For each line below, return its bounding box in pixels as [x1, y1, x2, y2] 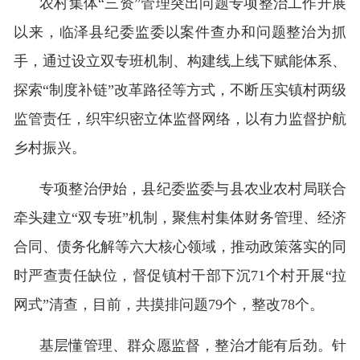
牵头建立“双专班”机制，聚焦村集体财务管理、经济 [14, 210, 346, 226]
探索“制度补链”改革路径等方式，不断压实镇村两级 [14, 82, 346, 98]
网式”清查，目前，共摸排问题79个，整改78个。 [14, 297, 324, 313]
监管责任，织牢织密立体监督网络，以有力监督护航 [14, 111, 346, 127]
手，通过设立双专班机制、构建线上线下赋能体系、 [14, 53, 346, 69]
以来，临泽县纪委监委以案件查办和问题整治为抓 [14, 24, 346, 40]
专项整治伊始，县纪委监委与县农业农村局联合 [39, 181, 346, 197]
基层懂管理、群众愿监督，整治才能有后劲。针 [39, 337, 346, 354]
